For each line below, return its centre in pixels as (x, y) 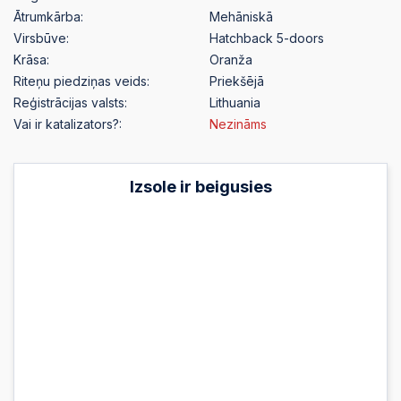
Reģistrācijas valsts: (70, 103)
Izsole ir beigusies (200, 187)
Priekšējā (237, 81)
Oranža (231, 60)
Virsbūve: (41, 38)
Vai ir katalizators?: (68, 124)
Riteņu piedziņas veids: (81, 81)
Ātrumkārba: (48, 17)
